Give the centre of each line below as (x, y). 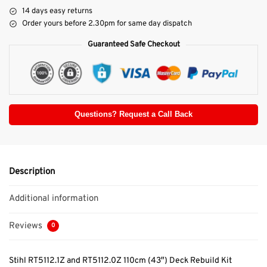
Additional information (54, 199)
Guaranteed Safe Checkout (133, 44)
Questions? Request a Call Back (133, 114)
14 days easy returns (57, 11)
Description (32, 172)
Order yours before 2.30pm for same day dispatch (107, 24)
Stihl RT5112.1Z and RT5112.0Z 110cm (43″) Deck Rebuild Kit (120, 261)
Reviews (27, 226)
